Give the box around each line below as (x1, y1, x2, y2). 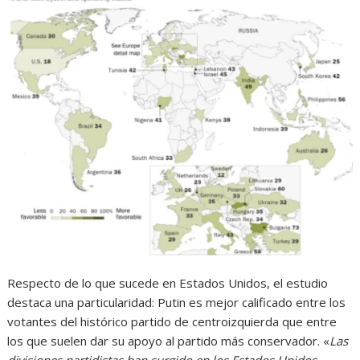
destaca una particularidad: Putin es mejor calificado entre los (7, 293, 346, 310)
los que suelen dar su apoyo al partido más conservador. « (7, 332, 330, 349)
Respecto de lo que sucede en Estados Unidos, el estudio (7, 274, 329, 291)
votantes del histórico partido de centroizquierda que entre (7, 313, 337, 329)
